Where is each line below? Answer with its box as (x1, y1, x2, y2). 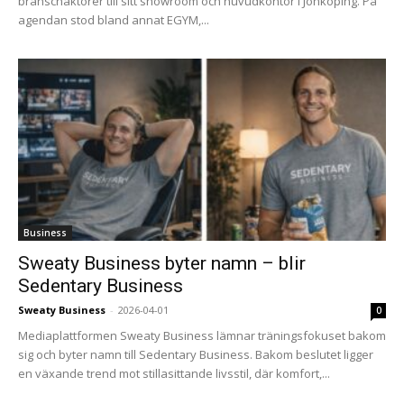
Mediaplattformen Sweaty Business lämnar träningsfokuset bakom (18, 326, 386, 344)
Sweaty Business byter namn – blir (18, 252, 306, 274)
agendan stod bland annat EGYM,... (18, 12, 209, 29)
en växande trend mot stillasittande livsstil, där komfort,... (18, 364, 330, 381)
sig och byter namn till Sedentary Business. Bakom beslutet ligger (18, 345, 373, 363)
